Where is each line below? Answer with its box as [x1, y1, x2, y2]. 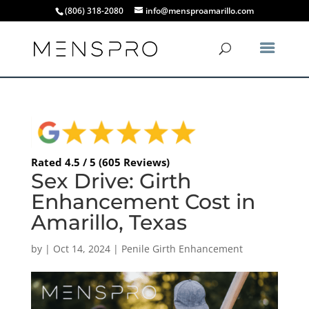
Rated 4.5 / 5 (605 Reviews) [30, 154, 170, 169]
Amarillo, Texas [30, 209, 187, 235]
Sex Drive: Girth [30, 168, 191, 194]
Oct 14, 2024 [52, 241, 110, 255]
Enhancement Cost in [30, 188, 255, 215]
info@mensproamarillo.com [145, 5, 254, 17]
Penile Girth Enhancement [121, 241, 243, 255]
